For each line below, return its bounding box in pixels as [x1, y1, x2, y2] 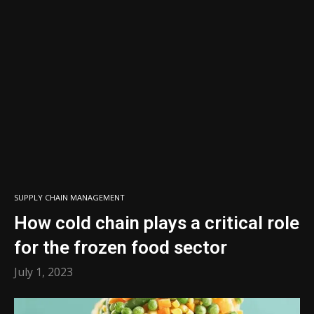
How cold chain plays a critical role [14, 212, 299, 233]
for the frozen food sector [14, 237, 227, 258]
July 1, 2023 [14, 264, 73, 280]
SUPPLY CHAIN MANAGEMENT [14, 192, 125, 203]
